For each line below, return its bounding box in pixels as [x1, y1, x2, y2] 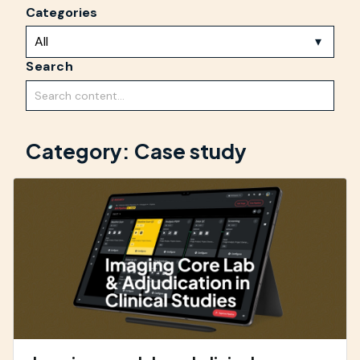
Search [26, 58, 73, 76]
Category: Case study [26, 137, 247, 164]
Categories [26, 3, 97, 21]
